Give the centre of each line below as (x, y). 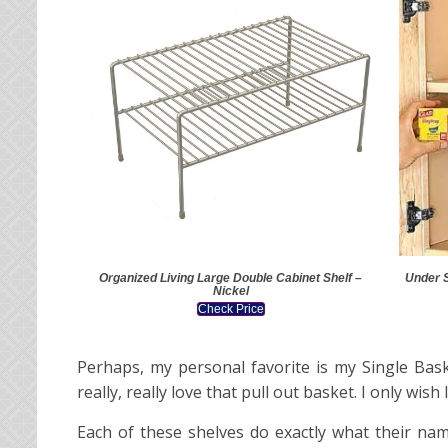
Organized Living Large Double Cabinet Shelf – (231, 277)
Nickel (230, 290)
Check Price (230, 308)
